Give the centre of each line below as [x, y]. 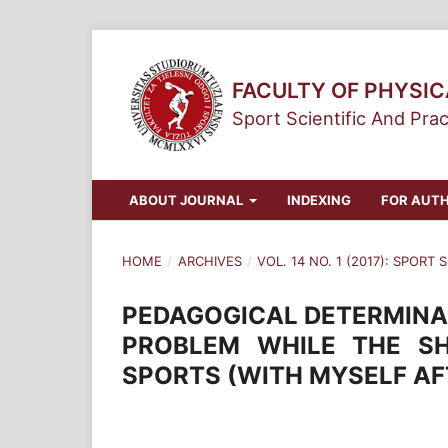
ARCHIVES [209, 260]
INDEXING [318, 199]
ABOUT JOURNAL [187, 199]
